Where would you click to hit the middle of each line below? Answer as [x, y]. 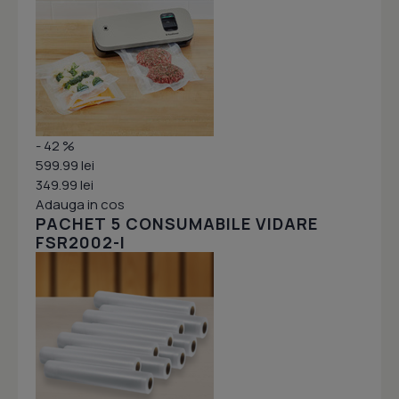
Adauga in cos [80, 205]
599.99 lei [65, 166]
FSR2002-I [81, 243]
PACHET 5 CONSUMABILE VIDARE [177, 224]
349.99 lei [65, 185]
